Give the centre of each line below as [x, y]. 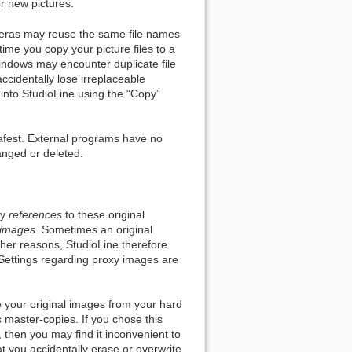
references [35, 214]
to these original [103, 214]
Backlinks [255, 176]
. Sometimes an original [94, 229]
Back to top [258, 84]
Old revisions [263, 221]
